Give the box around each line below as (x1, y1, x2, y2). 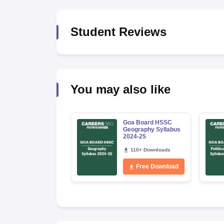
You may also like (70, 82, 170, 96)
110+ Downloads (130, 147, 170, 152)
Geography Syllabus (122, 126, 180, 133)
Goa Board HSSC (122, 119, 172, 126)
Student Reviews (70, 25, 166, 38)
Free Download (136, 163, 178, 170)
